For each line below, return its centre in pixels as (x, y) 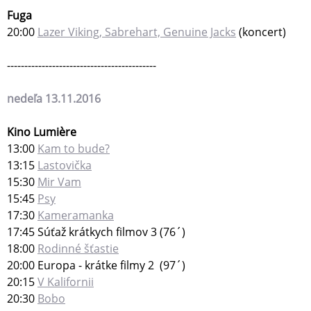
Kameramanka (76, 216)
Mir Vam (59, 182)
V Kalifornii (66, 282)
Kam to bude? (74, 149)
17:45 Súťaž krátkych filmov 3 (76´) (96, 232)
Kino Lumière (42, 132)
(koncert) (261, 32)
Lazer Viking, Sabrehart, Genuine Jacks (137, 32)
